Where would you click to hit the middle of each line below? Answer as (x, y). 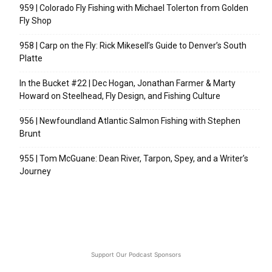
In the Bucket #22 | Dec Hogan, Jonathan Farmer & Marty (127, 83)
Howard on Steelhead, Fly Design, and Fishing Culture (120, 96)
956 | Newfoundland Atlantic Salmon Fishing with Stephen (130, 121)
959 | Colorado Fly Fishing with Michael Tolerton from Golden (134, 8)
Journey (35, 172)
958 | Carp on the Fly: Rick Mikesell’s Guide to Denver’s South (133, 46)
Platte (31, 59)
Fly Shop (36, 21)
